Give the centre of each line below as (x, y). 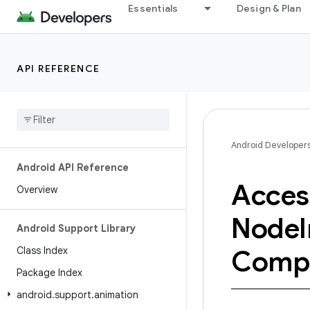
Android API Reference (73, 167)
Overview (37, 190)
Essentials (153, 8)
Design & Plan (268, 8)
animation (116, 295)
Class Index (42, 250)
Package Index (49, 273)
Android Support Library (76, 228)
